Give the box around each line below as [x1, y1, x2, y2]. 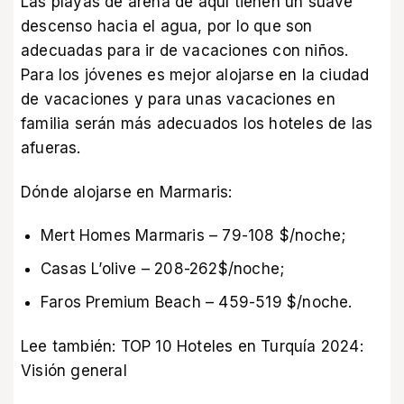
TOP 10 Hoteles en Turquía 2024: [120, 336, 363, 355]
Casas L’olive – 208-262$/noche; [41, 260, 285, 279]
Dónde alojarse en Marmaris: [21, 182, 233, 201]
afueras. [21, 139, 81, 158]
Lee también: [21, 336, 121, 355]
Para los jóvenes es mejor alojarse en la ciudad [21, 66, 370, 85]
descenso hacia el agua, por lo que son [21, 17, 313, 36]
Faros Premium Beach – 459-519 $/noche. [41, 293, 353, 312]
